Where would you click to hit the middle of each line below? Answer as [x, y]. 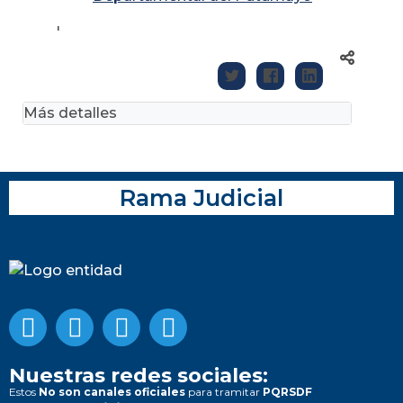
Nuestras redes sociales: [139, 375]
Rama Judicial [201, 197]
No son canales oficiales [112, 391]
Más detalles [70, 112]
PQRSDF [287, 391]
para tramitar [224, 391]
